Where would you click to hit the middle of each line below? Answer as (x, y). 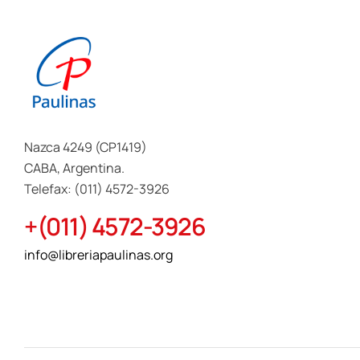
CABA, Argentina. (74, 168)
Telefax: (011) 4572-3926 (97, 189)
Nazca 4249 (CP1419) (86, 147)
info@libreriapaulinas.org (98, 255)
